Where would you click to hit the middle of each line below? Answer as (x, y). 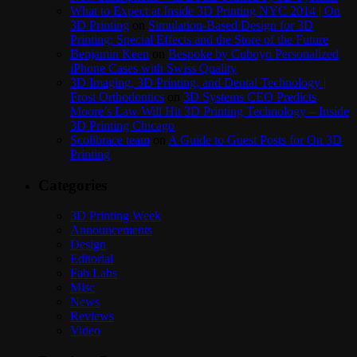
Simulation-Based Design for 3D (231, 25)
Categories (73, 185)
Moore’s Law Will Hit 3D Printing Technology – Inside (210, 111)
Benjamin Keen (110, 53)
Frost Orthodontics (117, 96)
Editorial (92, 259)
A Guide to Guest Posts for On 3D (255, 139)
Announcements (111, 230)
